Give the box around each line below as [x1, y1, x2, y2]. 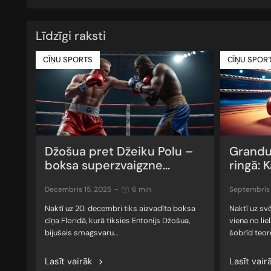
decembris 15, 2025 [50, 185, 111, 195]
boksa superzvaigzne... [45, 157, 170, 174]
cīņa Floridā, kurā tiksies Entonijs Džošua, [45, 215, 190, 226]
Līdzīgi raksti [36, 27, 106, 44]
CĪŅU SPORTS [43, 54, 93, 65]
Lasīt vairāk [45, 255, 93, 267]
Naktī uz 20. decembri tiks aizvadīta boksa [45, 203, 195, 214]
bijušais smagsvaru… [45, 227, 118, 238]
